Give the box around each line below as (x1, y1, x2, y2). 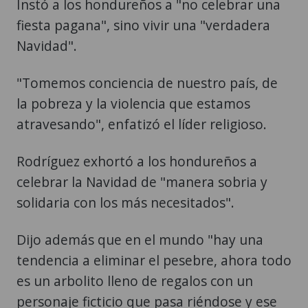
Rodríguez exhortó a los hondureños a (16, 151, 257, 170)
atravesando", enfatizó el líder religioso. (16, 114, 267, 133)
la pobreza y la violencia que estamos (16, 93, 250, 113)
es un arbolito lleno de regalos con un (16, 271, 253, 290)
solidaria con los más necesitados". (16, 192, 234, 212)
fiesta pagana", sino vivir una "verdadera (16, 15, 270, 34)
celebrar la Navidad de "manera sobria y (16, 172, 267, 191)
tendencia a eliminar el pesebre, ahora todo (16, 250, 291, 269)
